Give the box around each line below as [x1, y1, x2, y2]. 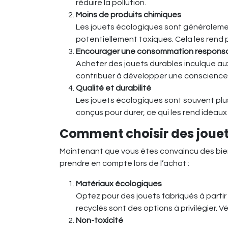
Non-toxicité [76, 216, 123, 225]
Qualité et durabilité [76, 84, 151, 93]
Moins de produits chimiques [76, 11, 181, 19]
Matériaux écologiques [76, 180, 162, 188]
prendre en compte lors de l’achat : [60, 159, 189, 168]
